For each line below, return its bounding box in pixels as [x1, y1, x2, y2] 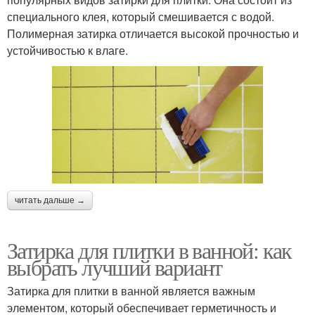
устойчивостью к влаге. [7, 41, 128, 58]
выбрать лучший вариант [7, 251, 222, 282]
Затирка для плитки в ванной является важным [7, 282, 255, 299]
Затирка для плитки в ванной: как [7, 234, 292, 265]
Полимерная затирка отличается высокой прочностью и [7, 25, 299, 41]
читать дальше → [15, 195, 85, 205]
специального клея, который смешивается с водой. [7, 8, 274, 25]
